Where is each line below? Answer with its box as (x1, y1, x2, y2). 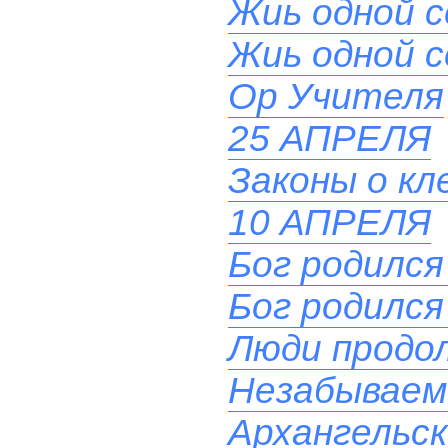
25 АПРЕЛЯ (227, 117, 431, 160)
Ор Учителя (227, 75, 444, 118)
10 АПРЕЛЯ (227, 201, 431, 244)
